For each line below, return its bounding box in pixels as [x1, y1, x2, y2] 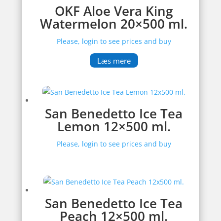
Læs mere [97, 55, 131, 66]
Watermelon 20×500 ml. [40, 14, 188, 33]
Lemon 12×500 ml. [57, 117, 171, 135]
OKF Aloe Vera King [55, 1, 173, 20]
